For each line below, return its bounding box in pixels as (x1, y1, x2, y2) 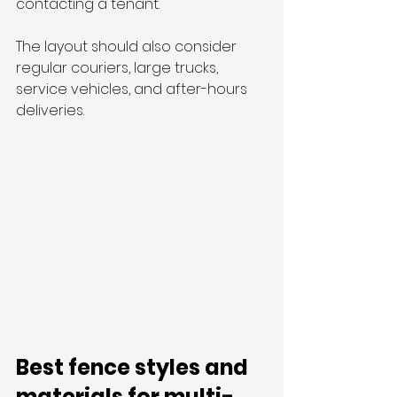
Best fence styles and (16, 353, 253, 383)
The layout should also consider (16, 36, 240, 58)
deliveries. (16, 100, 84, 121)
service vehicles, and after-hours (16, 79, 251, 100)
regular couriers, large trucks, (16, 58, 222, 79)
